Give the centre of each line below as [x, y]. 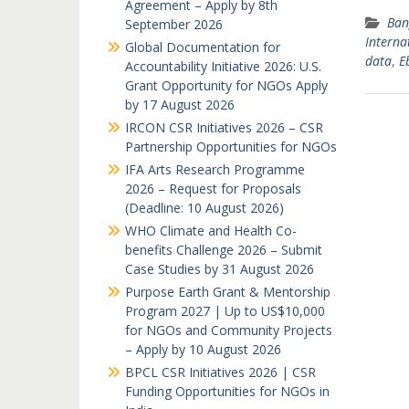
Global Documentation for [203, 47]
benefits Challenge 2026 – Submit [224, 250]
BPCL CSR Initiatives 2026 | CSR [220, 372]
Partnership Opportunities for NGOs [231, 147]
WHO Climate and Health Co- [211, 231]
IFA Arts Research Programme [215, 169]
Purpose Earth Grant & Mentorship [228, 292]
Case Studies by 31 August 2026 [220, 269]
